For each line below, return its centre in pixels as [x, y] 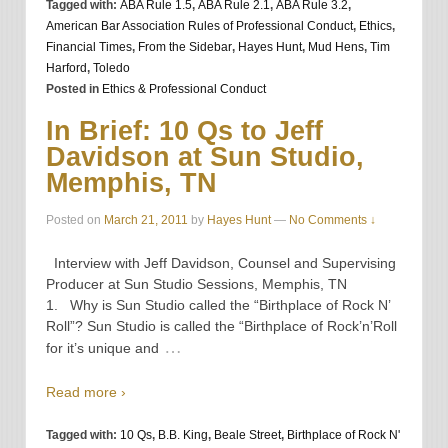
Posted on [75, 219]
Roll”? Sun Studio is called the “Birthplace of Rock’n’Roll [221, 326]
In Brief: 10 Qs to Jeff [184, 131]
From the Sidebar [185, 47]
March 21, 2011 [146, 219]
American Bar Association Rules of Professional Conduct [199, 26]
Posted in [74, 89]
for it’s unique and [102, 348]
